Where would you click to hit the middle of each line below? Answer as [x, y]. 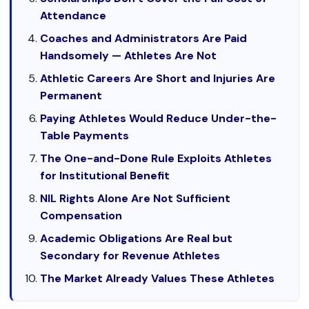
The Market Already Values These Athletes [158, 278]
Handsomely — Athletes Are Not [129, 56]
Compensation [81, 216]
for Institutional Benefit [105, 176]
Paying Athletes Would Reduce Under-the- [159, 118]
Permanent [71, 96]
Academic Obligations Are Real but [137, 238]
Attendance [73, 16]
